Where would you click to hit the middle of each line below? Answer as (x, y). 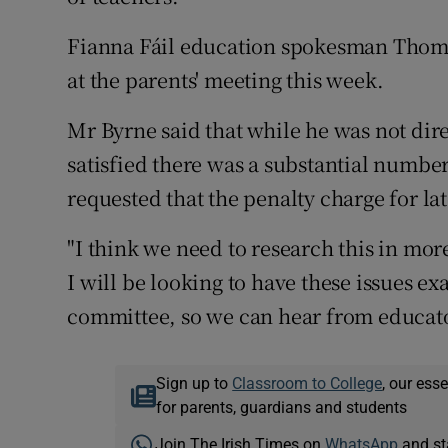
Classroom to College (307, 383)
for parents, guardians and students (282, 407)
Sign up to (194, 383)
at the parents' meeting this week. (225, 80)
